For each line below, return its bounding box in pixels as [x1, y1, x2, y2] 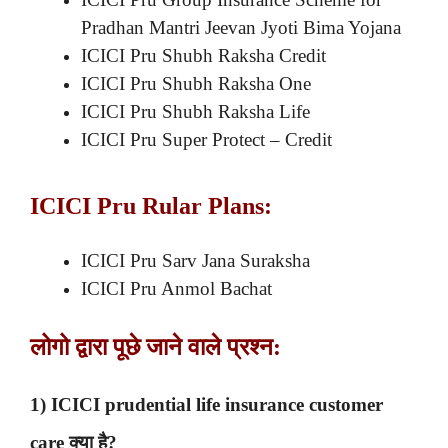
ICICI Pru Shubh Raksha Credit [81, 45, 326, 67]
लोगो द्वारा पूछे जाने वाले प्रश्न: [30, 334, 281, 361]
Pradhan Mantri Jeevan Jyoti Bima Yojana [81, 17, 401, 39]
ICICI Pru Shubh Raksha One [81, 73, 311, 95]
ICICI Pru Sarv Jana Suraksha [81, 249, 310, 271]
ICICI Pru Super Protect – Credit [81, 129, 332, 151]
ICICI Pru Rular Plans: [30, 192, 272, 219]
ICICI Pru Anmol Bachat [81, 277, 272, 299]
